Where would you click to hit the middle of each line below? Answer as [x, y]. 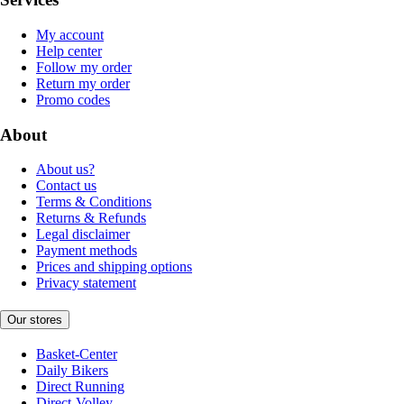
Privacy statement [86, 283]
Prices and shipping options [114, 267]
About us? [65, 170]
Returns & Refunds [91, 218]
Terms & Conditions [94, 202]
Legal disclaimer [83, 234]
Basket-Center [77, 353]
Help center [69, 50]
